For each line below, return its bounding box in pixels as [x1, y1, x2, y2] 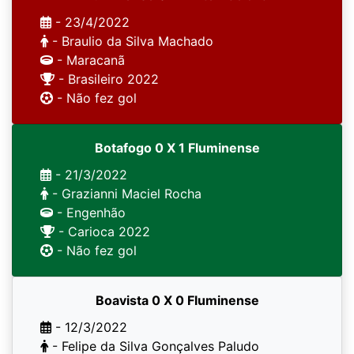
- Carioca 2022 [55, 224, 150, 239]
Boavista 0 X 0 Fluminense [95, 292, 259, 308]
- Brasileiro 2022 [55, 71, 159, 87]
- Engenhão [53, 205, 126, 220]
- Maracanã [53, 52, 125, 68]
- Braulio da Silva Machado [48, 33, 213, 49]
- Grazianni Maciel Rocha [48, 186, 201, 201]
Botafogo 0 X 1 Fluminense [94, 140, 260, 156]
